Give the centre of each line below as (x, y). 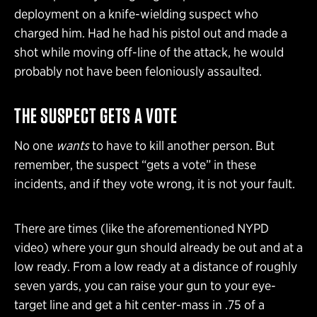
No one (35, 145)
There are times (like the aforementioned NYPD (142, 228)
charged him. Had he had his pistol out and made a (151, 33)
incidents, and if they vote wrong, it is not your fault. (155, 183)
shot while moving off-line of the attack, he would (149, 52)
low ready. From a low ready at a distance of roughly (156, 266)
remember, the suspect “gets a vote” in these (135, 164)
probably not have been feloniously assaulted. (138, 71)
